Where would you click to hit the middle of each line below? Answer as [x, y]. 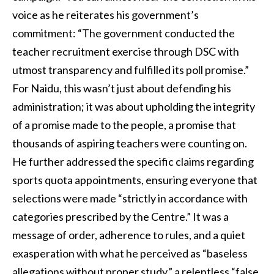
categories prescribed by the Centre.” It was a [120, 216]
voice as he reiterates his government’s [106, 14]
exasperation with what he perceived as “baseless [130, 253]
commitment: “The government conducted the [124, 33]
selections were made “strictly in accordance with [130, 198]
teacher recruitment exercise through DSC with [126, 51]
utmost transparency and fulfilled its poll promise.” [131, 69]
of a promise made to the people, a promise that [124, 124]
